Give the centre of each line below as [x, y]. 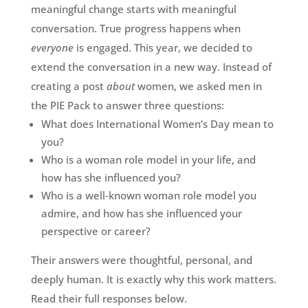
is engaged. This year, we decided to [163, 48]
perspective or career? [96, 231]
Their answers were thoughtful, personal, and [141, 260]
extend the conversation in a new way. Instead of [151, 67]
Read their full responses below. [109, 299]
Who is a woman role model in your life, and [148, 160]
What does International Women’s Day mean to [157, 124]
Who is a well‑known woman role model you [148, 196]
